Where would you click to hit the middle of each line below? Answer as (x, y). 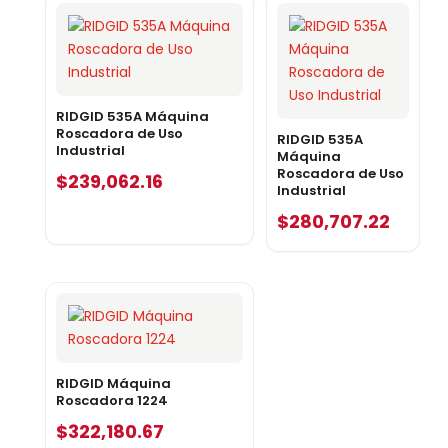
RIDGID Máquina (113, 383)
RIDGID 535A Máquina (132, 116)
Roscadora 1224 (111, 400)
